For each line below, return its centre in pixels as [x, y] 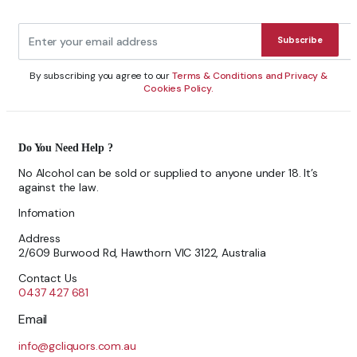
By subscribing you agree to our [101, 75]
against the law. [59, 188]
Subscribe [300, 39]
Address [39, 239]
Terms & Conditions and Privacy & [250, 75]
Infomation [47, 213]
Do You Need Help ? [66, 148]
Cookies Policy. [178, 88]
